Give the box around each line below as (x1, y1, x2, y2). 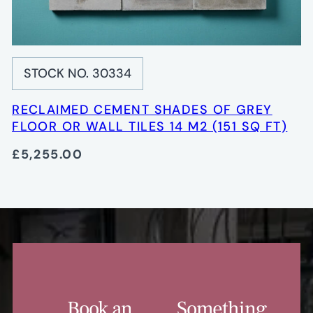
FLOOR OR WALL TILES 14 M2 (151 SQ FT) (12, 117, 288, 135)
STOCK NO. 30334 (24, 64, 132, 82)
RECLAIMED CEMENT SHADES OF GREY (12, 101, 272, 118)
